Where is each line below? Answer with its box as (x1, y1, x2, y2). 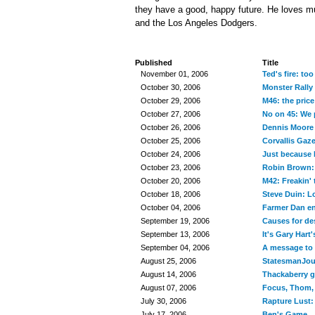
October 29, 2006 (141, 96, 200, 105)
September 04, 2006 (141, 243, 210, 252)
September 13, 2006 (141, 230, 210, 238)
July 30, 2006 (141, 297, 186, 305)
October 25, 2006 (141, 136, 200, 145)
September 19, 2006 (141, 217, 210, 225)
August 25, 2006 (141, 257, 196, 265)
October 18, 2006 (141, 190, 200, 198)
